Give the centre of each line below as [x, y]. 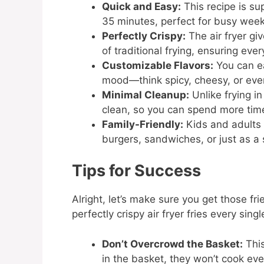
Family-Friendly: [143, 124]
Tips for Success [136, 171]
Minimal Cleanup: [146, 95]
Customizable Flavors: [158, 65]
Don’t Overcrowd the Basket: [172, 244]
